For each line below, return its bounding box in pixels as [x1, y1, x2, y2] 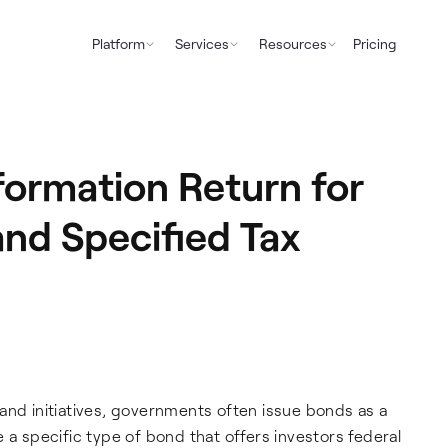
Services [174, 35, 229, 52]
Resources [258, 35, 327, 52]
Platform [91, 35, 145, 52]
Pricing [352, 35, 396, 52]
